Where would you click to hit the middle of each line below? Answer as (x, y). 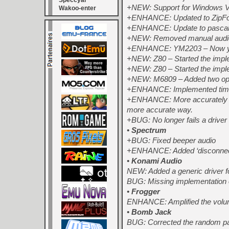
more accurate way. (160, 110)
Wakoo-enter (77, 8)
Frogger (146, 191)
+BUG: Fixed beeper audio (171, 140)
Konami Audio (157, 161)
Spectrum (149, 130)
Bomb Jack (151, 212)
